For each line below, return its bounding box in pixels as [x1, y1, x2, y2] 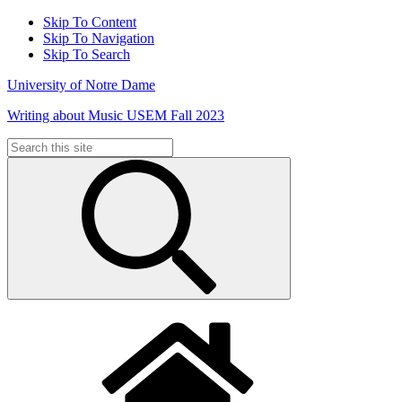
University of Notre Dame [7, 77, 155, 92]
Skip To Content [43, 14, 136, 30]
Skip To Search [43, 47, 130, 62]
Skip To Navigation [43, 31, 154, 46]
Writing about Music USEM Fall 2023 [7, 108, 224, 123]
